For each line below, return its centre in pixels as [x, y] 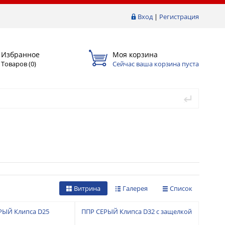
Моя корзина [135, 54]
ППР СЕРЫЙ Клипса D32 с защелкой [137, 211]
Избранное [20, 54]
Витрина [87, 188]
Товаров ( [16, 64]
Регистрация [179, 17]
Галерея [135, 188]
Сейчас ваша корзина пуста [156, 64]
